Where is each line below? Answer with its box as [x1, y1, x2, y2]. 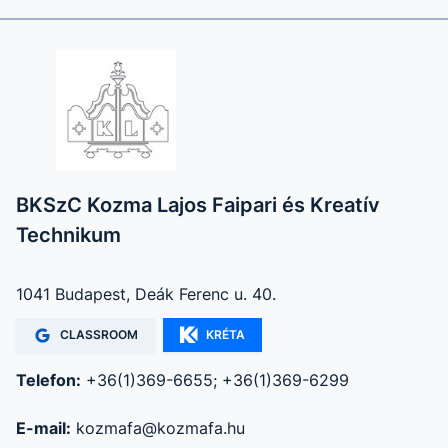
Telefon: [16, 370, 81, 390]
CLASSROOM [60, 327, 138, 342]
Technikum [16, 223, 121, 247]
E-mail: [16, 418, 71, 438]
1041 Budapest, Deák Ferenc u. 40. [16, 284, 276, 304]
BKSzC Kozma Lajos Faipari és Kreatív [16, 193, 380, 217]
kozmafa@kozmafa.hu [76, 418, 245, 438]
